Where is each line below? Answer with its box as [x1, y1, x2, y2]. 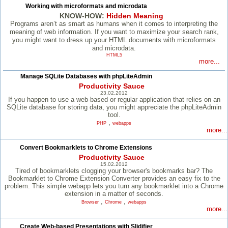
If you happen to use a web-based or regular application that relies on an [8, 96, 220, 104]
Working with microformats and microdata [25, 3, 147, 10]
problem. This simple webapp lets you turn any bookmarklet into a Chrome [5, 182, 223, 190]
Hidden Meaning [106, 12, 163, 20]
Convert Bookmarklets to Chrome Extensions [20, 145, 152, 151]
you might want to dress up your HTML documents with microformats [12, 36, 216, 44]
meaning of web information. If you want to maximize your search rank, [9, 28, 219, 36]
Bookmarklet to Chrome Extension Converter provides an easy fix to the [8, 175, 220, 183]
